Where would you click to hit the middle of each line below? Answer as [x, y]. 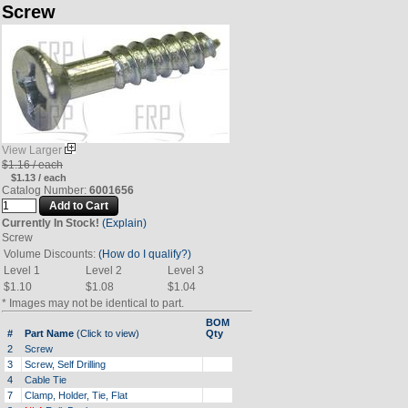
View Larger [33, 150]
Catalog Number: [46, 190]
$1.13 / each [39, 178]
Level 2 [104, 270]
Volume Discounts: [51, 254]
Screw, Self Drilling [65, 364]
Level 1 [22, 270]
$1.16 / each [32, 165]
